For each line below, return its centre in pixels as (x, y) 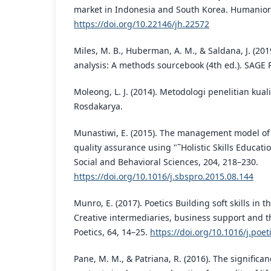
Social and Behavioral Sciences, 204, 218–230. (166, 162)
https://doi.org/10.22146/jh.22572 (142, 24)
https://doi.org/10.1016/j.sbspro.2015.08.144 (164, 176)
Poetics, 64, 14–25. (112, 232)
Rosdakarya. (98, 106)
